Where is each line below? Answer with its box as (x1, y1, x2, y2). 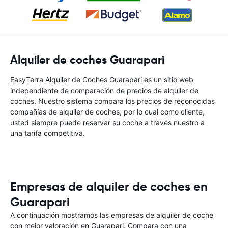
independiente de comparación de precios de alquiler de (10, 86, 198, 95)
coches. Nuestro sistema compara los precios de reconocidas (10, 97, 215, 105)
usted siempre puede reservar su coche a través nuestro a (10, 118, 205, 127)
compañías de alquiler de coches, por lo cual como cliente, (10, 107, 205, 116)
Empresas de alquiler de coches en (10, 179, 208, 194)
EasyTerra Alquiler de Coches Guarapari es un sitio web (10, 75, 193, 84)
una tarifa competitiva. (10, 129, 85, 137)
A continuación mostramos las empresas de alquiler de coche (10, 211, 213, 219)
